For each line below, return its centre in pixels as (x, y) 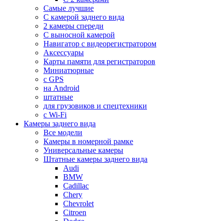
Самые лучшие (69, 8)
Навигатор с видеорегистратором (100, 44)
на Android (61, 88)
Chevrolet (78, 203)
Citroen (75, 212)
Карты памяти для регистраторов (99, 61)
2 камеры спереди (74, 26)
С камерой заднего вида (84, 17)
